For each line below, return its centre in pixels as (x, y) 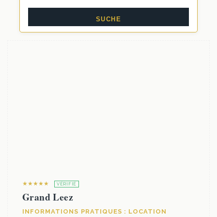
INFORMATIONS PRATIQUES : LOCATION (95, 211)
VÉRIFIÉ (67, 184)
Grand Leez (48, 197)
